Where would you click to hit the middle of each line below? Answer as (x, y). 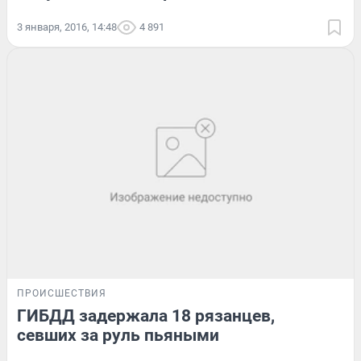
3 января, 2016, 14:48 (67, 27)
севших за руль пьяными (118, 336)
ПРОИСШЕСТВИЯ (62, 294)
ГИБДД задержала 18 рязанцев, (146, 316)
